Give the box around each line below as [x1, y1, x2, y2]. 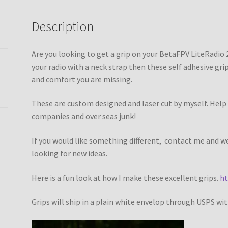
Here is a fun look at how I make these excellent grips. [32, 172, 220, 183]
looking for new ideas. [32, 148, 108, 158]
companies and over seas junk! [32, 111, 136, 122]
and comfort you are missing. [32, 74, 133, 84]
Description [32, 18, 94, 35]
